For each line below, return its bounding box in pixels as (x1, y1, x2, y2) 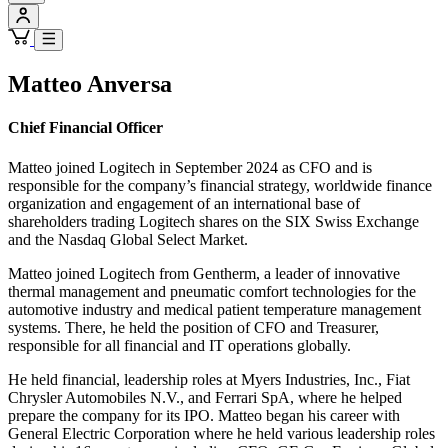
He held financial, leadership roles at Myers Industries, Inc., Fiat (8, 370, 410, 388)
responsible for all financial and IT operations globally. (8, 336, 351, 354)
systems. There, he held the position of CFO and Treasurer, (8, 318, 379, 336)
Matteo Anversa (8, 71, 172, 98)
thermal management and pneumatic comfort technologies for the (8, 282, 416, 300)
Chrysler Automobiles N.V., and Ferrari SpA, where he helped (8, 388, 402, 406)
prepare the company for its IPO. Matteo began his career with (8, 406, 400, 424)
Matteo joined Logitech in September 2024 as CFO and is (8, 158, 372, 176)
